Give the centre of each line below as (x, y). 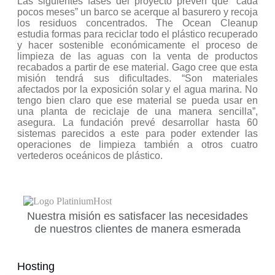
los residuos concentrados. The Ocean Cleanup (137, 23)
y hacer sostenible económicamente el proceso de (137, 45)
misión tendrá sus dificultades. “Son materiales (137, 79)
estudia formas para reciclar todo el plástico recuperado (137, 34)
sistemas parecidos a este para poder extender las (137, 134)
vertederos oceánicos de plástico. (90, 156)
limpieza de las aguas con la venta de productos (137, 56)
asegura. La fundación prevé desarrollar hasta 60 (137, 123)
